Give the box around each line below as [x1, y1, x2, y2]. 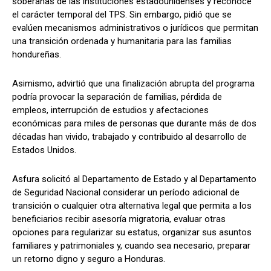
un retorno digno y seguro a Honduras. [12, 253, 165, 264]
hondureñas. [12, 48, 61, 60]
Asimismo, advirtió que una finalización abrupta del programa [12, 77, 255, 89]
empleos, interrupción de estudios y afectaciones [12, 104, 209, 116]
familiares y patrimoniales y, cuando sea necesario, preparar [12, 240, 250, 251]
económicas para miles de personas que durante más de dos [12, 117, 256, 129]
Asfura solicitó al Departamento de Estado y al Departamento [12, 173, 256, 184]
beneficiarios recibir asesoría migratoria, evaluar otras [12, 213, 226, 224]
